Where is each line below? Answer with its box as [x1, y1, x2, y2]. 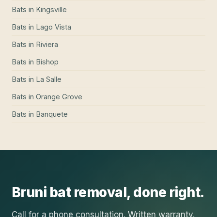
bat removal [49, 184, 127, 201]
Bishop [36, 57, 59, 66]
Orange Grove [36, 92, 82, 101]
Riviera [36, 40, 58, 48]
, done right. [126, 184, 204, 201]
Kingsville [36, 5, 67, 14]
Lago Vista [36, 22, 71, 31]
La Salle [36, 75, 62, 83]
